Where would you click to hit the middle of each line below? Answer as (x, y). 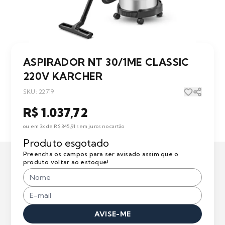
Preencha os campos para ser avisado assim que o (101, 154)
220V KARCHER (63, 76)
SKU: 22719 (39, 92)
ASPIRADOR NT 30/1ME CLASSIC (106, 62)
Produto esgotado (66, 143)
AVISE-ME (113, 214)
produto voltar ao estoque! (66, 162)
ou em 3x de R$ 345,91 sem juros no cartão (74, 127)
